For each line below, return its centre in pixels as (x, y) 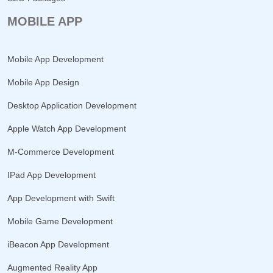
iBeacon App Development (58, 244)
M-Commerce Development (61, 152)
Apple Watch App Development (67, 129)
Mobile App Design (43, 82)
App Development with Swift (61, 198)
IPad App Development (51, 175)
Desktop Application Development (72, 105)
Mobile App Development (55, 59)
